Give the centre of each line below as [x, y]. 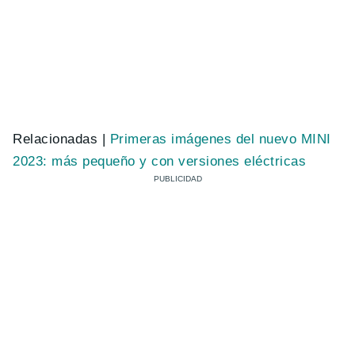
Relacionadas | [61, 139]
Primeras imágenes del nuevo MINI [220, 139]
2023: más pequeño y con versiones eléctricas [160, 161]
